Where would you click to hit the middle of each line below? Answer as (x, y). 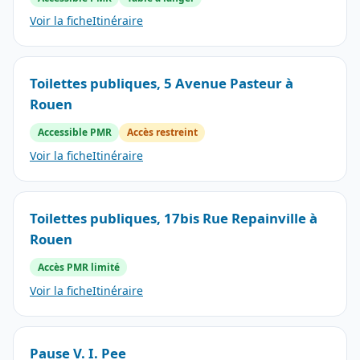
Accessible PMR (74, 133)
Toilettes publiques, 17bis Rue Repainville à (174, 219)
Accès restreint (162, 133)
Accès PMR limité (78, 268)
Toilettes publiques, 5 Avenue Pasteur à (162, 84)
